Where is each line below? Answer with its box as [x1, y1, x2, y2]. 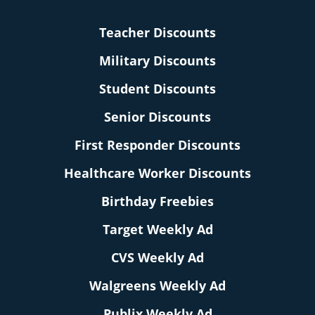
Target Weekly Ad [102, 221, 213, 238]
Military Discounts [99, 52, 216, 70]
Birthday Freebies [101, 193, 214, 210]
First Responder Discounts [75, 136, 240, 154]
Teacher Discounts [99, 24, 216, 41]
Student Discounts [99, 80, 216, 98]
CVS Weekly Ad [111, 249, 204, 266]
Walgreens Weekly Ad [89, 277, 226, 295]
